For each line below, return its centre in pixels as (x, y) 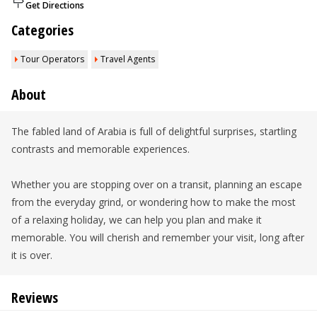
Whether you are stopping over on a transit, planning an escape (157, 184)
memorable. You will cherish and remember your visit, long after (158, 237)
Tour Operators (52, 59)
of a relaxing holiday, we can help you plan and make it (137, 220)
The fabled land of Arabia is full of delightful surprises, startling (154, 131)
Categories (42, 30)
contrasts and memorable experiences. (100, 149)
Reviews (35, 298)
